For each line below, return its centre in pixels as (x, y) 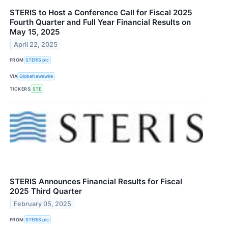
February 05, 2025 (43, 204)
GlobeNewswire (36, 76)
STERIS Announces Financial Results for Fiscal (96, 182)
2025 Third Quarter (46, 191)
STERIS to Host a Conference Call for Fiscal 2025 (101, 12)
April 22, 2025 (36, 44)
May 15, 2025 (35, 32)
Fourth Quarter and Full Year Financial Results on (100, 22)
